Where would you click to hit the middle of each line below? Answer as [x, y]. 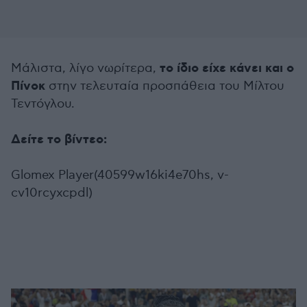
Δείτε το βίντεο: [59, 140]
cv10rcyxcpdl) [52, 193]
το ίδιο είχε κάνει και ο [227, 69]
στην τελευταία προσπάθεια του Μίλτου [165, 86]
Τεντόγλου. [43, 104]
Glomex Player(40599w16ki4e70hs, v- [120, 175]
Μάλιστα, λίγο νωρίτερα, [85, 69]
